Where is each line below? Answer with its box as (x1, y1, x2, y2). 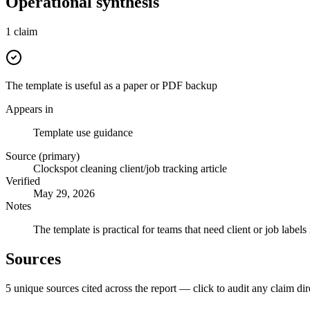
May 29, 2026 (33, 187, 95, 199)
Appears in (6, 102, 53, 115)
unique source (11, 282, 75, 294)
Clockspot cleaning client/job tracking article (33, 162, 227, 174)
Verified (6, 174, 40, 187)
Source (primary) (6, 149, 80, 162)
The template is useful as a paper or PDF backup (6, 79, 217, 91)
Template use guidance (33, 126, 133, 138)
